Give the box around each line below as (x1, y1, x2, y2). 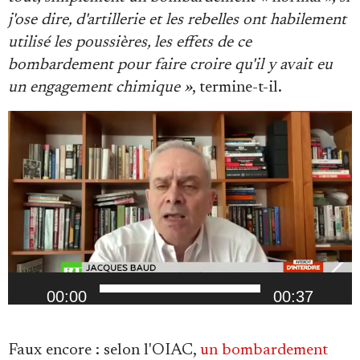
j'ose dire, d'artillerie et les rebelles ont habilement (8, 12, 346, 29)
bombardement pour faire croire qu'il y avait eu (8, 57, 333, 74)
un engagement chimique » (8, 80, 192, 96)
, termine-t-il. (192, 80, 282, 96)
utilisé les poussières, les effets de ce (8, 35, 252, 51)
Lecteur (7, 113, 60, 130)
